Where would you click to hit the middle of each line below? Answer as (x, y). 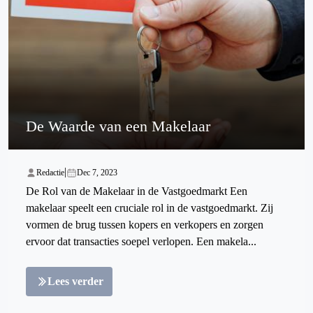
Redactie (50, 173)
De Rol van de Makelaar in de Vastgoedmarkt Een (137, 191)
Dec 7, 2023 (97, 173)
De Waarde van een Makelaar (118, 126)
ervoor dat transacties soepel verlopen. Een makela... (141, 242)
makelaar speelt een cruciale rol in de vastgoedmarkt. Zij (150, 208)
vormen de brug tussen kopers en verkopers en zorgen (145, 225)
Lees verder (75, 282)
